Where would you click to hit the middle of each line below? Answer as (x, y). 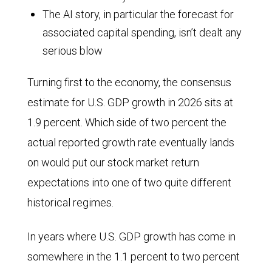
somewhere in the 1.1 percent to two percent (134, 257)
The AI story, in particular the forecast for (138, 15)
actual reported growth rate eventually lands (131, 143)
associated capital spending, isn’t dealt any (142, 33)
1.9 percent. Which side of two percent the (127, 123)
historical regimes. (70, 203)
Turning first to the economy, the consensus (129, 83)
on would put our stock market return (113, 163)
